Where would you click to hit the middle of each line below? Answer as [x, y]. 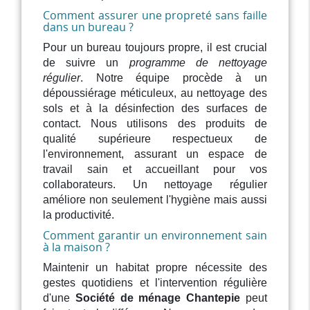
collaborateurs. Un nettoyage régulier [155, 185]
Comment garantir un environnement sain [155, 236]
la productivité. [79, 215]
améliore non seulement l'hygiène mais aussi [155, 200]
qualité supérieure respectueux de [155, 139]
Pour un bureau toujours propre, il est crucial [155, 48]
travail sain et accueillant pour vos [155, 170]
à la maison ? [77, 247]
